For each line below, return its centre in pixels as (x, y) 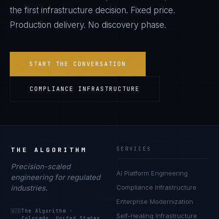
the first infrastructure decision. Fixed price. (92, 10)
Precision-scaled (41, 166)
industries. (29, 188)
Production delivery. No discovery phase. (88, 25)
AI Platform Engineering (152, 173)
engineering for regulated (56, 177)
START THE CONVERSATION (78, 64)
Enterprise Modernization (155, 201)
